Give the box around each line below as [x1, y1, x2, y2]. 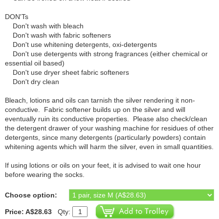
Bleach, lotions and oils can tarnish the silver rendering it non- [5, 96, 195, 104]
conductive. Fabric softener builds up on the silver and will [5, 106, 185, 113]
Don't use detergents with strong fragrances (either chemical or [5, 50, 208, 58]
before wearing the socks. [5, 171, 85, 178]
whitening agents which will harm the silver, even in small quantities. [5, 143, 214, 151]
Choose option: [5, 191, 57, 199]
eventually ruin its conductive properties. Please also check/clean [5, 115, 207, 123]
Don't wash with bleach [5, 22, 84, 30]
